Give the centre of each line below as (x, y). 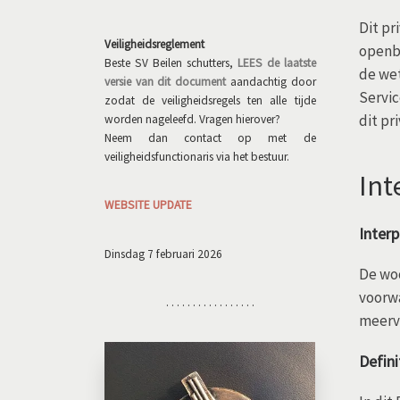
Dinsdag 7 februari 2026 (163, 254)
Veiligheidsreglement (154, 44)
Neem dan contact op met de (210, 137)
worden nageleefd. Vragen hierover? (192, 119)
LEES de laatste (276, 62)
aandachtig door (271, 81)
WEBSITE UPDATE (148, 205)
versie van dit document (166, 81)
